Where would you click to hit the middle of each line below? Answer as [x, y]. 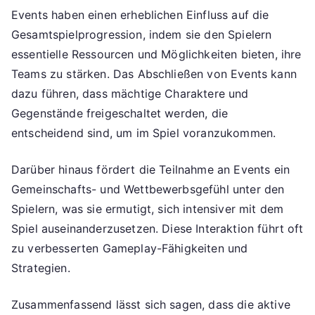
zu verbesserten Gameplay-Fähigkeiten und [130, 249]
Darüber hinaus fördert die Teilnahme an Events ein [151, 170]
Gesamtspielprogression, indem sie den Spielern [142, 35]
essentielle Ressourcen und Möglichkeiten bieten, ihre [156, 54]
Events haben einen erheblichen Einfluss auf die [140, 15]
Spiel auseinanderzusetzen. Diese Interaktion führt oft [157, 229]
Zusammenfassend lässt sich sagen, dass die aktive [151, 305]
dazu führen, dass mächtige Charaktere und [130, 94]
